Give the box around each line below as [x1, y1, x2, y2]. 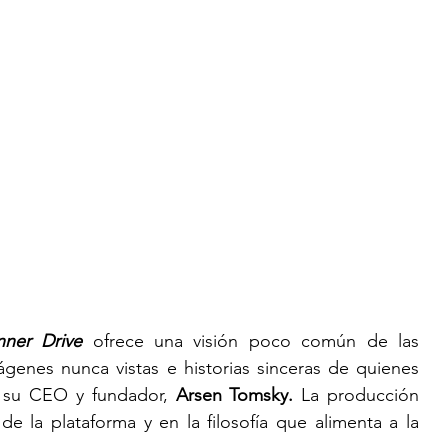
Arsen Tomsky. [167, 383, 294, 406]
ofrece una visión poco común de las [92, 329, 419, 352]
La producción [293, 383, 419, 406]
